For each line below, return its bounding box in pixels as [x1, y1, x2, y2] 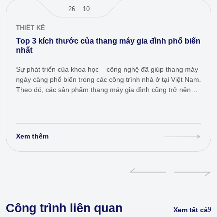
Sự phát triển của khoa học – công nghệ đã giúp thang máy [16, 65, 198, 73]
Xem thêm [16, 132, 48, 140]
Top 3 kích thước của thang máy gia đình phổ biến [16, 36, 201, 45]
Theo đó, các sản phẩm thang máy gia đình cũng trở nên [16, 85, 191, 93]
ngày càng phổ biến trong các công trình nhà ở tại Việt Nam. [16, 75, 201, 83]
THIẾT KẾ [16, 24, 45, 31]
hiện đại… [16, 95, 47, 104]
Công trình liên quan [6, 201, 123, 215]
